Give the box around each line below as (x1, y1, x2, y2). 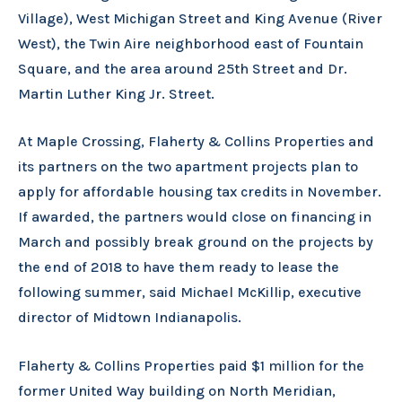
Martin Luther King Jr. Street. (18, 84, 214, 102)
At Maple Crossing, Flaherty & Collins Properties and (18, 133, 374, 151)
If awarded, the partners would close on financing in (18, 208, 371, 226)
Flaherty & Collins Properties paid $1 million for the (18, 357, 364, 375)
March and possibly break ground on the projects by (18, 233, 373, 251)
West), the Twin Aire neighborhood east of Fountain (18, 34, 363, 52)
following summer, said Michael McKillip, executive (18, 284, 362, 301)
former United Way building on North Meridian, (18, 382, 336, 400)
